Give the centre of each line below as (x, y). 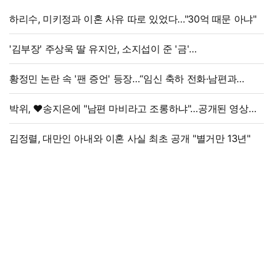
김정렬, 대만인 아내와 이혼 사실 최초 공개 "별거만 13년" (130, 139)
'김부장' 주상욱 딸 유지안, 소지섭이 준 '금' (99, 49)
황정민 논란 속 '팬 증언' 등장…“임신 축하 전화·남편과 (123, 79)
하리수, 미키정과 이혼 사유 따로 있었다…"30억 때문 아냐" (133, 19)
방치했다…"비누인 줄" (56, 64)
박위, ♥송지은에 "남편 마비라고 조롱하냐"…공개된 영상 (129, 109)
